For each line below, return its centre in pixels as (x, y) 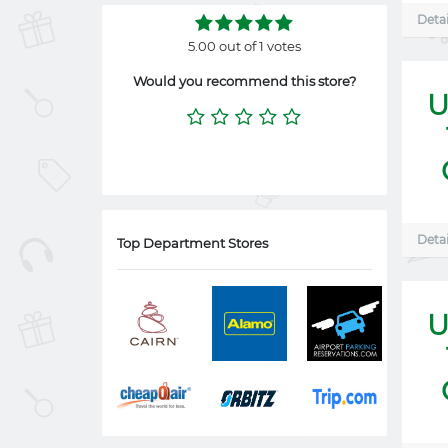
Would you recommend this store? (244, 81)
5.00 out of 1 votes (244, 46)
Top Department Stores (192, 243)
